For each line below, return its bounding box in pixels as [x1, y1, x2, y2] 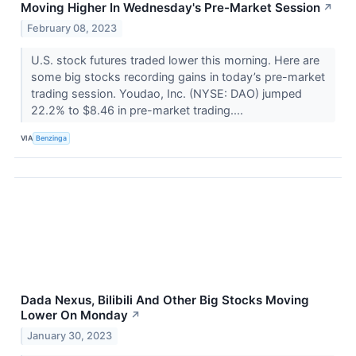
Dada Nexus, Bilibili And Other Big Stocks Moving [21, 292, 309, 308]
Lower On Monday [21, 307, 128, 323]
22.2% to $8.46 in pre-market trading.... [30, 103, 246, 117]
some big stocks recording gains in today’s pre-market [30, 69, 325, 83]
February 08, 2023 [27, 21, 118, 34]
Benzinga [36, 133, 68, 143]
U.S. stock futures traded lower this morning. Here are [30, 52, 319, 67]
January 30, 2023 [27, 329, 113, 342]
